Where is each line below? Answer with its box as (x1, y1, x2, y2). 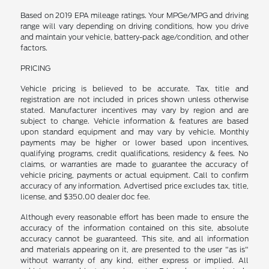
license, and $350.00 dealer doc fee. (20, 192, 151, 201)
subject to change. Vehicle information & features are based (20, 116, 249, 125)
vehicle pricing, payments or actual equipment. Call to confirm (20, 171, 249, 180)
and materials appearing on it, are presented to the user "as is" (20, 245, 249, 254)
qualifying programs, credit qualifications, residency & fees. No (20, 149, 249, 158)
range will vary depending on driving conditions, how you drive (20, 22, 249, 31)
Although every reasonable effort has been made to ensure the (20, 213, 249, 222)
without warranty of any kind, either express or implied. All (20, 256, 249, 265)
